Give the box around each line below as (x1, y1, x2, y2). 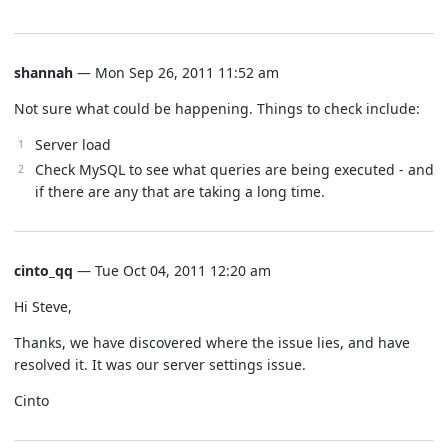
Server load (35, 134, 111, 154)
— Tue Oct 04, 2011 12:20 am (73, 261, 271, 280)
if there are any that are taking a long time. (35, 182, 325, 201)
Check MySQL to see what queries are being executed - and (35, 160, 434, 179)
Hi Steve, (14, 297, 72, 316)
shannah (14, 62, 73, 82)
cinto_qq (14, 261, 73, 280)
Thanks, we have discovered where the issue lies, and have (14, 333, 410, 352)
